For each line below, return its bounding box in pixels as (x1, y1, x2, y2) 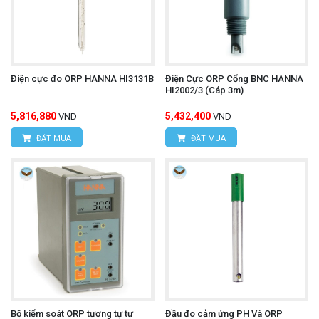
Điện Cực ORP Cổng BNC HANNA (164, 73, 303, 84)
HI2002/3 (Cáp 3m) (164, 84, 244, 95)
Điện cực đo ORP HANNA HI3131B (11, 73, 154, 84)
